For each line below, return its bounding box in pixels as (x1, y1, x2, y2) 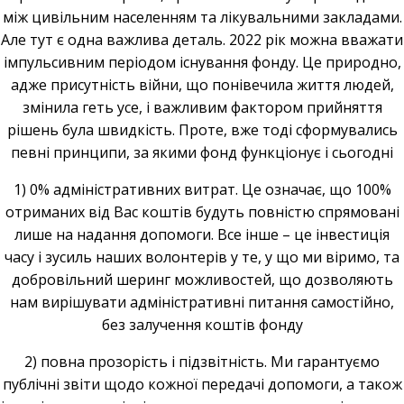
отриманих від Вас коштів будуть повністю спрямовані (5, 202, 399, 222)
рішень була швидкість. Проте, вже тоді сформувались (6, 120, 398, 140)
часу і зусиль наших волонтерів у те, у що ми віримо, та (5, 247, 399, 267)
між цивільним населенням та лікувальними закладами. (2, 7, 402, 27)
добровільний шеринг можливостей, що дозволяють (11, 270, 393, 289)
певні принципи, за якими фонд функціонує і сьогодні (11, 142, 393, 162)
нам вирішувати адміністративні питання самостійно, (10, 292, 394, 312)
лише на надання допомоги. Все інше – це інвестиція (14, 225, 390, 244)
